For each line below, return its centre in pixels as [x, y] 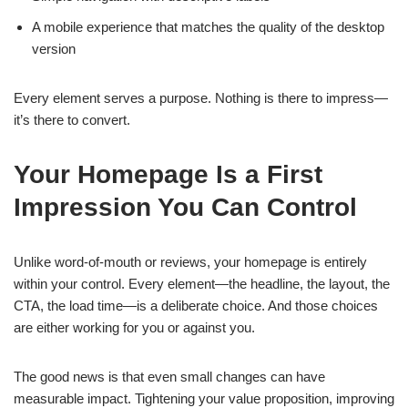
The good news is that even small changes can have [169, 377]
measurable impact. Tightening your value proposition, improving [204, 398]
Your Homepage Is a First [168, 174]
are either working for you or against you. [134, 327]
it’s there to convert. [72, 120]
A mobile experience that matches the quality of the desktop [208, 27]
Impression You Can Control [185, 207]
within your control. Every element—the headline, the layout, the [202, 284]
